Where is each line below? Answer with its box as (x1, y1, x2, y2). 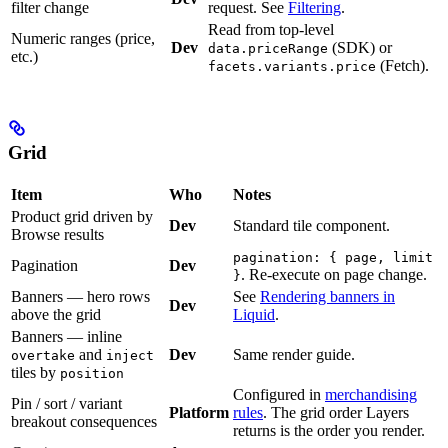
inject (106, 347, 154, 363)
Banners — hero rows (11, 287, 150, 305)
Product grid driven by (11, 207, 153, 225)
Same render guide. (233, 345, 355, 363)
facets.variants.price (208, 59, 376, 75)
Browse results (11, 225, 104, 243)
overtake (11, 347, 75, 363)
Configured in (233, 385, 325, 403)
